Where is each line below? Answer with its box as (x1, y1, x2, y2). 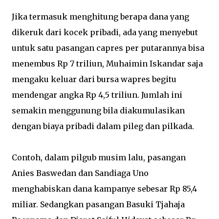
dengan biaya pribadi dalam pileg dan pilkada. (12, 121, 194, 131)
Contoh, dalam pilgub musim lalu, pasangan (12, 153, 186, 162)
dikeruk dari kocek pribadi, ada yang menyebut (12, 27, 198, 37)
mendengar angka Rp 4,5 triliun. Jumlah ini (12, 90, 182, 100)
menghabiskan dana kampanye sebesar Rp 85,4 (12, 184, 197, 194)
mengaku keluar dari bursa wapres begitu (12, 74, 176, 84)
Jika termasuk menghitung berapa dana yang (12, 12, 189, 22)
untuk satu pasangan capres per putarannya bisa (12, 43, 204, 53)
